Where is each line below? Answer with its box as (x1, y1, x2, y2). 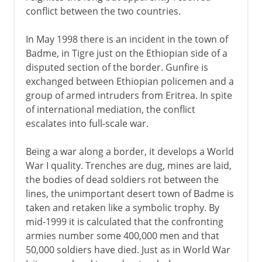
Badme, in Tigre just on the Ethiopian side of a (25, 46, 227, 60)
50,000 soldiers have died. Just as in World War (25, 243, 230, 256)
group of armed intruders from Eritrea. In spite (25, 88, 232, 102)
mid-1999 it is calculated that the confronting (25, 215, 223, 228)
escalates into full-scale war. (25, 116, 149, 130)
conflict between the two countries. (25, 4, 181, 18)
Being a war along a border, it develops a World (25, 144, 234, 158)
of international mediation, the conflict (25, 102, 195, 116)
